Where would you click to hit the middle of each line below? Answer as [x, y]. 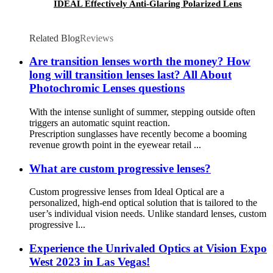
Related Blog [55, 38]
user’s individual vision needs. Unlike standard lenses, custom [148, 214]
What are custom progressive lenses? [120, 168]
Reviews [97, 38]
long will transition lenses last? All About [130, 75]
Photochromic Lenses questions [107, 88]
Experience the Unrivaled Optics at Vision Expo [148, 249]
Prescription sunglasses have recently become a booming [138, 134]
